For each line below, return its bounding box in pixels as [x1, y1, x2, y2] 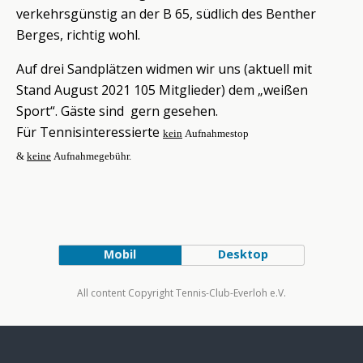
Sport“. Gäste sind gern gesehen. [16, 102, 218, 120]
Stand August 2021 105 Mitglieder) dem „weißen [16, 81, 308, 99]
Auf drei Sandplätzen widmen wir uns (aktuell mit [16, 60, 312, 78]
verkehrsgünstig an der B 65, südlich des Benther [16, 5, 316, 23]
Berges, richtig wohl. [16, 26, 140, 44]
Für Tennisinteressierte [16, 123, 163, 141]
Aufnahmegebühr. [51, 150, 131, 162]
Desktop [217, 246, 268, 262]
